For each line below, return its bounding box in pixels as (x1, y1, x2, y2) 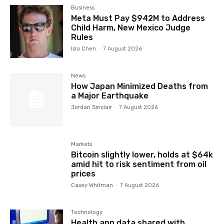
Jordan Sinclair (71, 104, 112, 111)
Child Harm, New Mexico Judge (71, 23, 191, 33)
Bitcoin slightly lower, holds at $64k (71, 149, 213, 159)
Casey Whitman (71, 181, 113, 188)
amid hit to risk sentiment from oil (71, 159, 207, 169)
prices (71, 168, 96, 178)
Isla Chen (71, 45, 96, 52)
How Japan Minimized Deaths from (71, 81, 208, 91)
